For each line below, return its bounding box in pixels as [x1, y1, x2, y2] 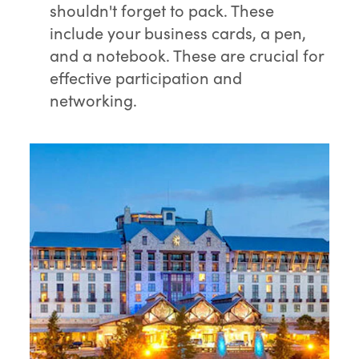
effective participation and [50, 66, 243, 88]
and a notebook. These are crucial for [50, 43, 325, 66]
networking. [50, 88, 138, 111]
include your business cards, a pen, [50, 21, 307, 43]
